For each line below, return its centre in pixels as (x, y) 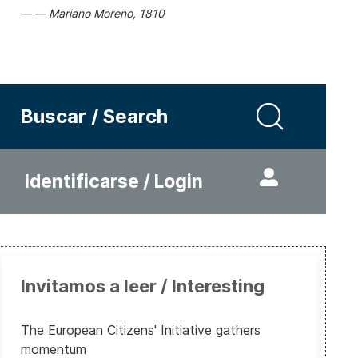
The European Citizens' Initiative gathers (140, 330)
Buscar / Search (93, 116)
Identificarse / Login (113, 181)
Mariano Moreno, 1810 (106, 13)
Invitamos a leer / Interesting (142, 286)
